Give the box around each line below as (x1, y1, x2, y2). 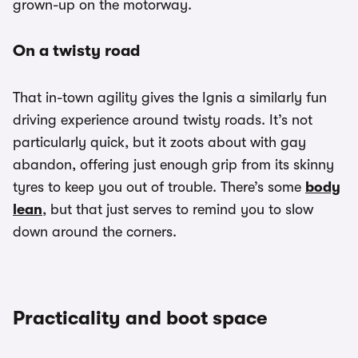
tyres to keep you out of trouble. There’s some (13, 179, 305, 196)
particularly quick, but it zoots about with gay (13, 134, 306, 151)
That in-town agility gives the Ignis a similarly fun (13, 89, 327, 106)
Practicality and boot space (13, 307, 267, 330)
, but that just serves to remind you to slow (42, 201, 313, 218)
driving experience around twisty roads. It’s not (13, 112, 312, 129)
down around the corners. (13, 224, 177, 241)
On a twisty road (13, 42, 140, 61)
